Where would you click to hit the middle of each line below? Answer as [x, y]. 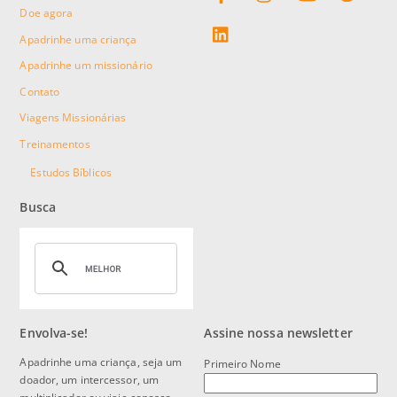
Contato [40, 91]
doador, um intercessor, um [90, 380]
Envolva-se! [54, 333]
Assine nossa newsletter [278, 333]
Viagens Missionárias [73, 118]
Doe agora [47, 13]
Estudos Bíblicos [71, 172]
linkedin [256, 21]
